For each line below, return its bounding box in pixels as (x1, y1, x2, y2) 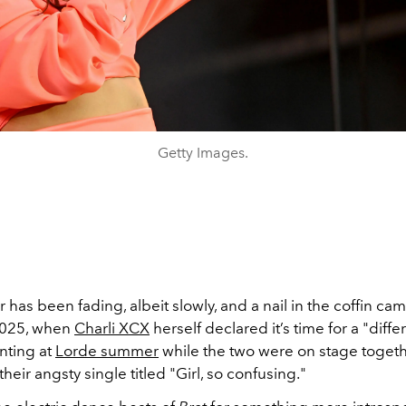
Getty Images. (158, 143, 248, 161)
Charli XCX (74, 318, 150, 337)
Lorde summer (55, 341, 159, 360)
